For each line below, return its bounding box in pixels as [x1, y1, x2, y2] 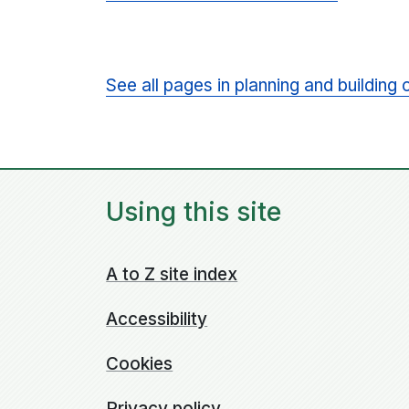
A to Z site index [106, 264, 238, 286]
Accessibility [106, 309, 208, 330]
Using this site [106, 194, 282, 227]
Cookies [106, 353, 173, 375]
